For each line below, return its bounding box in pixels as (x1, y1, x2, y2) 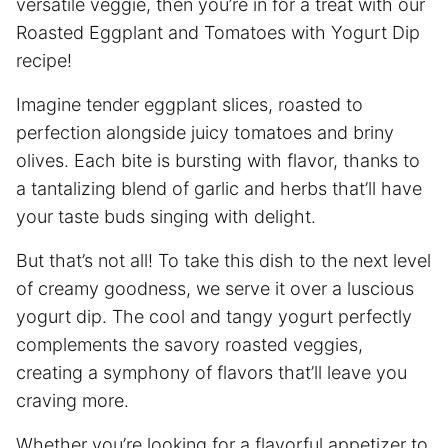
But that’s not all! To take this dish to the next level (16, 249, 431, 271)
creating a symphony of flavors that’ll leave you (16, 361, 407, 383)
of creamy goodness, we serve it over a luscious (16, 277, 414, 299)
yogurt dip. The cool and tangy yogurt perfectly (16, 305, 412, 327)
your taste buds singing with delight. (16, 205, 316, 227)
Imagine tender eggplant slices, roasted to (16, 93, 363, 115)
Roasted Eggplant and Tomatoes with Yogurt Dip (16, 21, 420, 43)
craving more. (16, 389, 129, 411)
